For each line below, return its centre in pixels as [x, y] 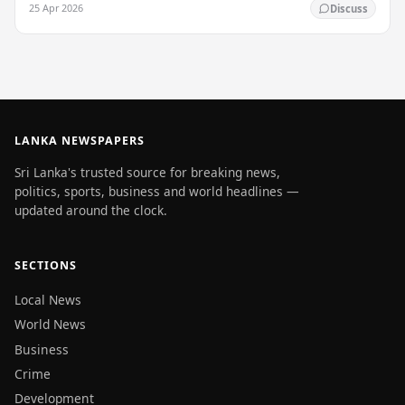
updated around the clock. [91, 210]
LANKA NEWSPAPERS [80, 141]
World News [50, 325]
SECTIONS [46, 266]
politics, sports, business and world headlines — [157, 191]
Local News [48, 299]
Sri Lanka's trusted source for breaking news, [147, 172]
